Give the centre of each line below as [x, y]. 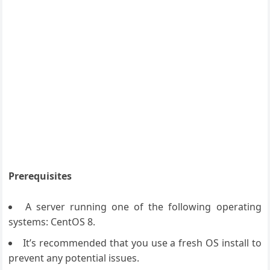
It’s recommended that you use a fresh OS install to [142, 243]
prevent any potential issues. [74, 258]
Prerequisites [40, 176]
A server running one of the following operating [143, 207]
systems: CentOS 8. [52, 222]
